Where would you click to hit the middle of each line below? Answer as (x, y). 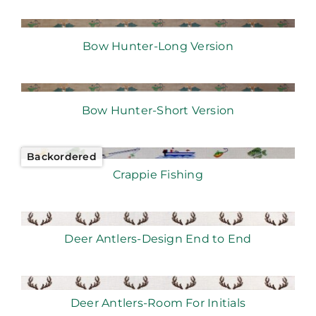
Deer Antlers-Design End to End (158, 239)
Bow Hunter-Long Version (158, 47)
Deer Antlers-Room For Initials (158, 303)
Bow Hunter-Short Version (158, 111)
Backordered (61, 157)
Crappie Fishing (158, 175)
